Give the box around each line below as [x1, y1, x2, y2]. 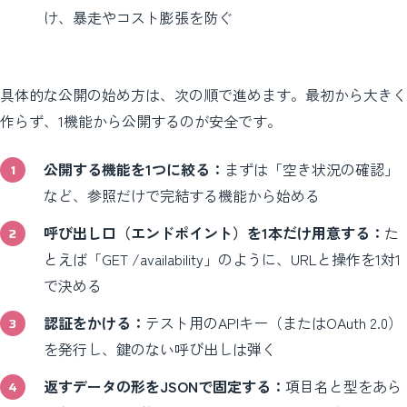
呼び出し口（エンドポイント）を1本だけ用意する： [44, 221, 384, 243]
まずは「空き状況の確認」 [224, 157, 399, 180]
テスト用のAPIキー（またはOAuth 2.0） [145, 311, 402, 333]
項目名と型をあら [285, 374, 402, 397]
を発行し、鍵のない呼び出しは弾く [44, 337, 276, 360]
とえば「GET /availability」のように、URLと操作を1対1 [44, 247, 401, 270]
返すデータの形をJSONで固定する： [44, 374, 285, 397]
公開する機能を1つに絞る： [44, 157, 224, 180]
